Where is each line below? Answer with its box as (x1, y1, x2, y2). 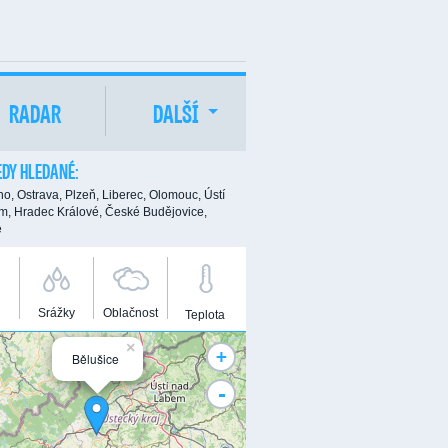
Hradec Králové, (14, 205, 102, 219)
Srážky (38, 306, 75, 320)
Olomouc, (149, 188, 201, 202)
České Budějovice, (105, 205, 207, 219)
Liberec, (102, 188, 146, 202)
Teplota (184, 308, 225, 322)
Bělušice (72, 350, 119, 367)
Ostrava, (17, 188, 62, 202)
